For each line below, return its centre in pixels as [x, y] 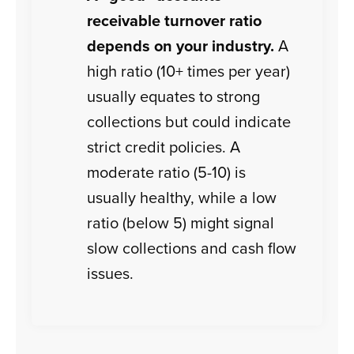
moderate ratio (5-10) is [167, 172]
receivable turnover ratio [175, 21]
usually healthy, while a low [182, 198]
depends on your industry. [181, 46]
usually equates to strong [174, 96]
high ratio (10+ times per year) [189, 71]
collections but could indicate [189, 122]
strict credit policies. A [164, 147]
